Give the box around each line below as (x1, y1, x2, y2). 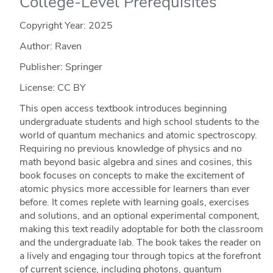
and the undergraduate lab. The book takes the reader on (19, 236, 261, 250)
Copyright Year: (19, 19, 88, 33)
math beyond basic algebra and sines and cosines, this (19, 155, 252, 169)
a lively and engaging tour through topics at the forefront (19, 249, 261, 263)
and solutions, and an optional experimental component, (19, 209, 260, 223)
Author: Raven (19, 40, 82, 54)
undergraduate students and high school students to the (19, 115, 259, 129)
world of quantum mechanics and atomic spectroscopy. (19, 129, 257, 143)
